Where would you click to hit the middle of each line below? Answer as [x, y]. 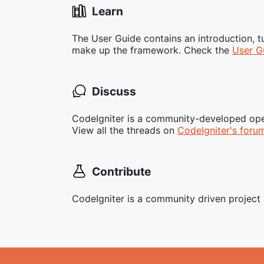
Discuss [113, 92]
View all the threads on [125, 131]
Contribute [120, 172]
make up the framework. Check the [152, 50]
